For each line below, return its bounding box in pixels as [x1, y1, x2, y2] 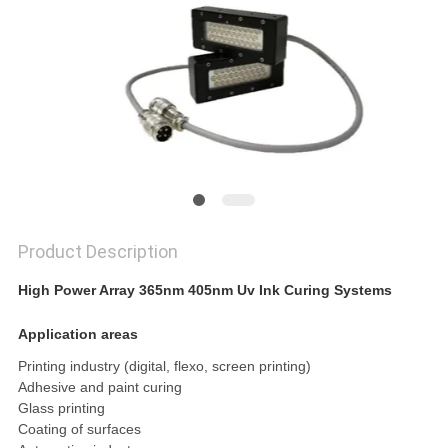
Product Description [17, 241, 178, 263]
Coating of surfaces [17, 420, 141, 437]
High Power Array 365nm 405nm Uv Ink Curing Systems [17, 282, 392, 299]
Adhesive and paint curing [17, 378, 182, 395]
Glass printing [17, 399, 105, 416]
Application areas [17, 325, 138, 342]
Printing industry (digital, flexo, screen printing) [17, 357, 311, 374]
